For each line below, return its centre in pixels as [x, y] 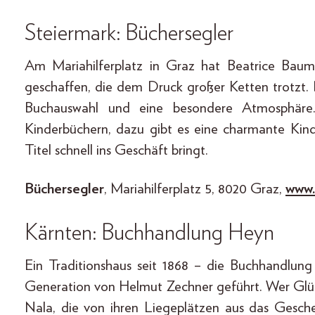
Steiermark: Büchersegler [129, 33]
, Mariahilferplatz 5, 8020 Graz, [195, 188]
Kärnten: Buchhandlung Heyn [149, 232]
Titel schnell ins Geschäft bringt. [116, 150]
